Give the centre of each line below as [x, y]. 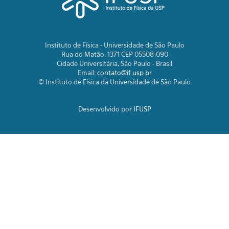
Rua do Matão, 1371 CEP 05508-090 [114, 54]
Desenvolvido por [106, 109]
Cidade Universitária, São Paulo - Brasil [114, 63]
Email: [87, 73]
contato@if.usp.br [124, 73]
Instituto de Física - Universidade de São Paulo [114, 45]
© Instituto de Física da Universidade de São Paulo [114, 82]
